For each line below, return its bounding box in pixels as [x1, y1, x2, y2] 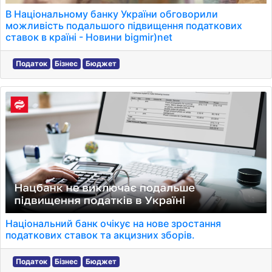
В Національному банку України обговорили [5, 8, 218, 20]
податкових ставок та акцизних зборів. [5, 229, 195, 241]
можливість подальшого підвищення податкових [5, 19, 242, 32]
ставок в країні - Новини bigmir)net [5, 31, 172, 43]
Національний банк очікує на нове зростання [5, 217, 221, 229]
